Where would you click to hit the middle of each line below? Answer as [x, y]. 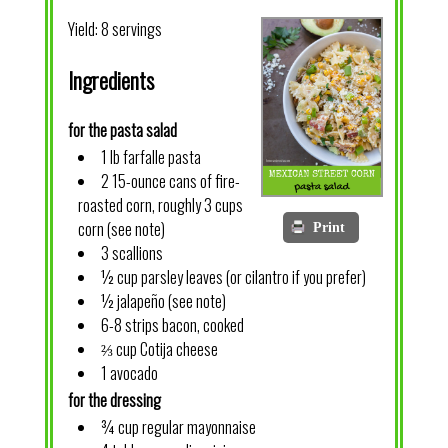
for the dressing [114, 400]
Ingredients [110, 80]
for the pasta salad [122, 130]
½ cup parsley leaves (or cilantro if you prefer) [233, 277]
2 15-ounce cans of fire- [170, 181]
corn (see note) [121, 229]
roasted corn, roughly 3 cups [160, 205]
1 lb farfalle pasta [150, 157]
